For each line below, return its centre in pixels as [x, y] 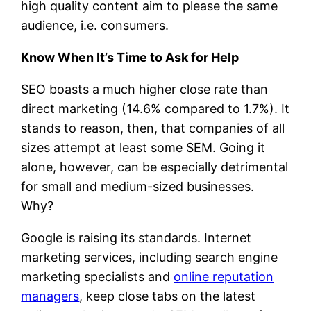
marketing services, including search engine [150, 257]
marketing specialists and [98, 276]
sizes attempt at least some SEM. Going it [143, 147]
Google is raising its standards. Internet [136, 237]
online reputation [224, 276]
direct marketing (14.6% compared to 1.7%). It [155, 108]
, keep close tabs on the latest [168, 296]
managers [50, 296]
